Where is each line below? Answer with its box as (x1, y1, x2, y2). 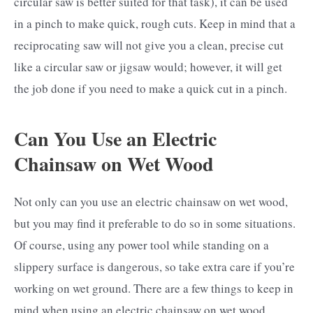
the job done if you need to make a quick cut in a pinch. (14, 80, 287, 97)
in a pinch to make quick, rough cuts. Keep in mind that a (14, 15, 296, 32)
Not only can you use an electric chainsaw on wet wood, (14, 193, 288, 210)
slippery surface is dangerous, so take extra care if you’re (14, 258, 295, 275)
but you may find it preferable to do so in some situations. (14, 214, 296, 231)
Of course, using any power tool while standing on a (14, 236, 269, 253)
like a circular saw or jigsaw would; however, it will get (14, 59, 282, 75)
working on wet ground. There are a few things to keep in (14, 279, 293, 296)
